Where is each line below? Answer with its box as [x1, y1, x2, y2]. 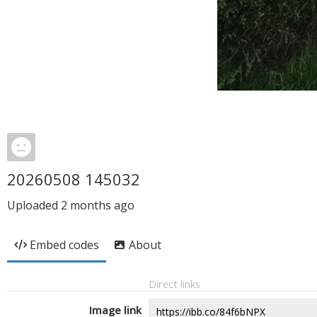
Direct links [149, 277, 200, 291]
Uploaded [7, 197, 61, 213]
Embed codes [30, 237, 99, 253]
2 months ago [61, 197, 134, 213]
